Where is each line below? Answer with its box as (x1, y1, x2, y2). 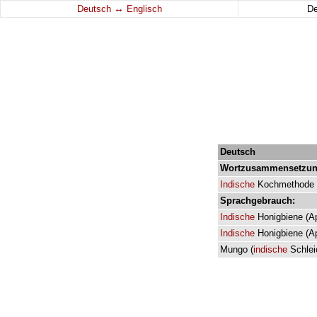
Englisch (123, 4, 162, 14)
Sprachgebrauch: (220, 195, 295, 206)
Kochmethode (258, 179, 314, 190)
